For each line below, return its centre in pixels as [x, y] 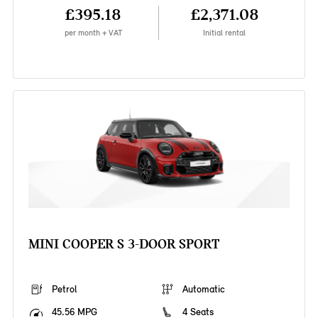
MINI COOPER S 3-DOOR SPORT [124, 244]
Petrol [64, 290]
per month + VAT [93, 33]
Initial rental [225, 33]
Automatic [204, 290]
